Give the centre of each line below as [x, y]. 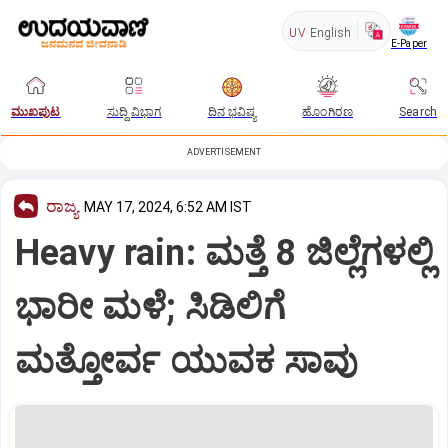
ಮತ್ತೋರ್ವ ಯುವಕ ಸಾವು [191, 360]
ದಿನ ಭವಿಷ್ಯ [232, 112]
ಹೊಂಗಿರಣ [328, 112]
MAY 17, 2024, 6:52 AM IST [168, 207]
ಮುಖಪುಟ [36, 112]
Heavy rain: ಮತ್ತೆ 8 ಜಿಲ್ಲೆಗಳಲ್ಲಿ [224, 252]
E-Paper [408, 43]
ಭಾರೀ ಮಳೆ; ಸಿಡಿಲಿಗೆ [150, 306]
